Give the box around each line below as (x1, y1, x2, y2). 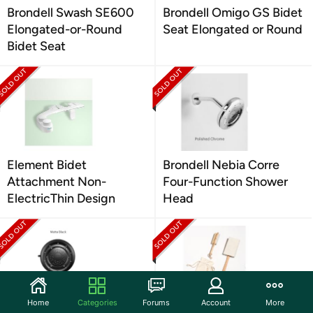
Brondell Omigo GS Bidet (163, 5, 303, 20)
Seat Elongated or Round (163, 22, 303, 37)
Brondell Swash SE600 (7, 5, 134, 20)
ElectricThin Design (7, 191, 115, 206)
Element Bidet (7, 157, 87, 173)
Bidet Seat (7, 38, 66, 54)
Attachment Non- (7, 174, 106, 189)
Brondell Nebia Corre (163, 157, 279, 173)
